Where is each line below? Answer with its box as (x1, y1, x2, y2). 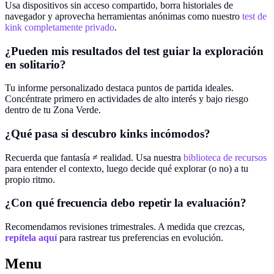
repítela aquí (5, 232, 57, 243)
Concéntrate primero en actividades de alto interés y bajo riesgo (5, 94, 248, 105)
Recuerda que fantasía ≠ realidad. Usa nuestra (5, 152, 183, 163)
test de (242, 10, 267, 21)
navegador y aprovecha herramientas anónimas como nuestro (5, 10, 242, 21)
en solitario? (5, 57, 66, 71)
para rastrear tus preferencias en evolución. (57, 232, 223, 243)
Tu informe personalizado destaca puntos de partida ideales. (5, 83, 234, 94)
